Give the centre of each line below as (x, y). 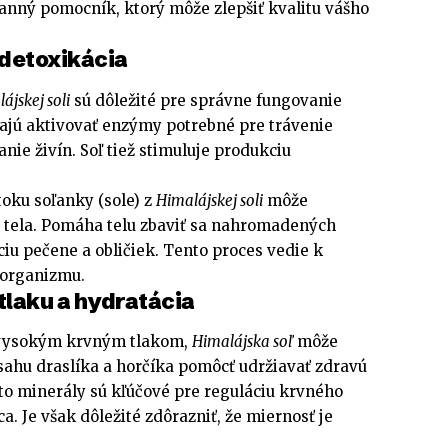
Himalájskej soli (209, 200)
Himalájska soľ (242, 342)
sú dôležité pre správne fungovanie (206, 100)
